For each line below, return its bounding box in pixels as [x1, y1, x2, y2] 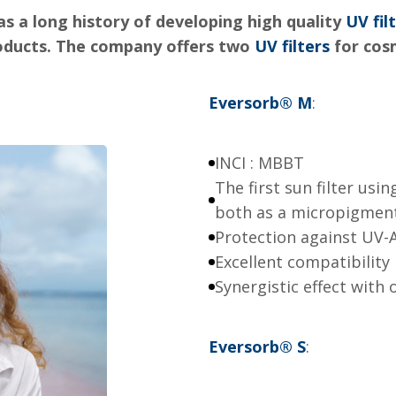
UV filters [255, 35, 330, 57]
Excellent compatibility [215, 251, 390, 272]
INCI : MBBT [215, 152, 304, 173]
